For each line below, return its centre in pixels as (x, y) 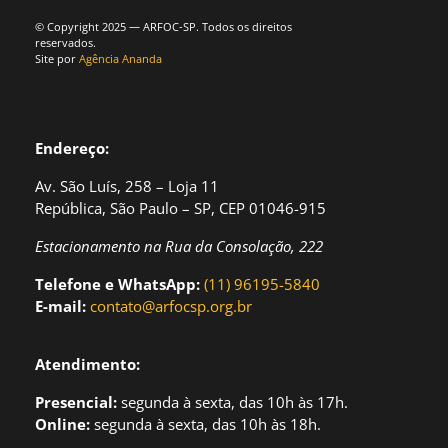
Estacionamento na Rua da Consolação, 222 (179, 245)
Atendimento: (87, 363)
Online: (62, 423)
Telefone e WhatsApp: (117, 283)
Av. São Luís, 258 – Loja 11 (127, 185)
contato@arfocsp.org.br (171, 305)
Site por (57, 58)
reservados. (65, 42)
